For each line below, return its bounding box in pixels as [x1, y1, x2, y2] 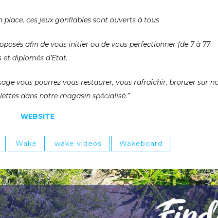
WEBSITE [20, 111, 54, 121]
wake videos [54, 139, 102, 148]
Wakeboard [119, 139, 163, 148]
